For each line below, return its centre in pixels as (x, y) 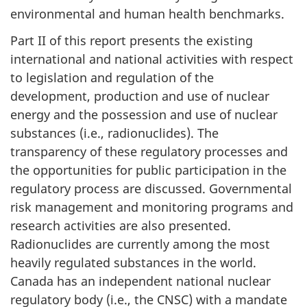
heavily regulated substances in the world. (133, 262)
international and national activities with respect (152, 59)
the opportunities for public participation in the (148, 170)
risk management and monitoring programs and (152, 207)
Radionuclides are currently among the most (140, 244)
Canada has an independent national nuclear (140, 281)
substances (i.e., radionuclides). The (114, 133)
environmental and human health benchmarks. (147, 14)
